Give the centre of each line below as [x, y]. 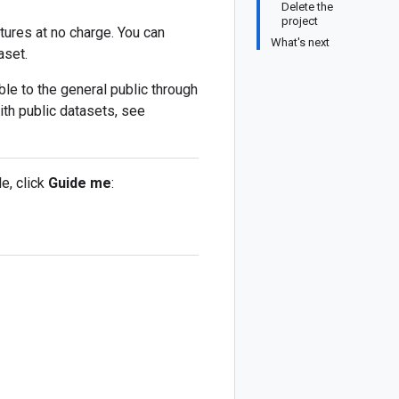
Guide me [80, 183]
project [300, 21]
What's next [300, 42]
